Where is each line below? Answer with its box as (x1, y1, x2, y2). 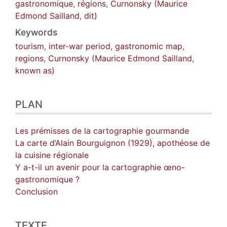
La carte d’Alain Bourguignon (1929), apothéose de (15, 137, 210, 148)
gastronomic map (115, 41, 182, 51)
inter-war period (49, 41, 110, 51)
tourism (15, 41, 44, 51)
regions (15, 53, 44, 63)
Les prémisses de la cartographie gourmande (15, 125, 189, 136)
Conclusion (15, 186, 58, 197)
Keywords (15, 26, 57, 37)
